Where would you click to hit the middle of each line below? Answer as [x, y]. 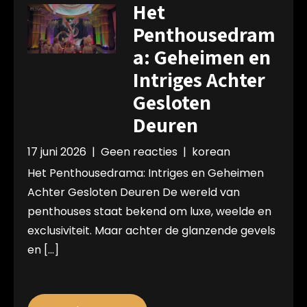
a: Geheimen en [201, 57]
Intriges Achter [199, 79]
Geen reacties [139, 152]
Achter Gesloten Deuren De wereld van [134, 192]
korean [211, 152]
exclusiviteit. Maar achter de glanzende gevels [151, 231]
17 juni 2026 [57, 152]
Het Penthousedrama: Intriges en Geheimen [146, 173]
